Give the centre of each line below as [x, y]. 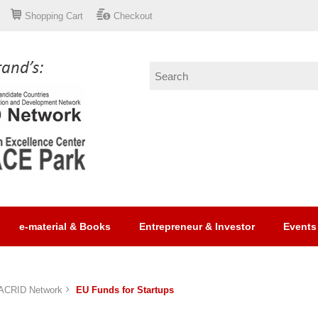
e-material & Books [65, 226]
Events [300, 226]
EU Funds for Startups [125, 290]
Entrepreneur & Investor [197, 226]
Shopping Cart [54, 16]
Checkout [133, 16]
